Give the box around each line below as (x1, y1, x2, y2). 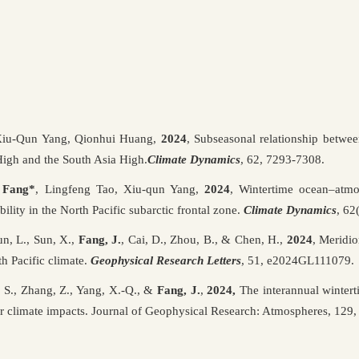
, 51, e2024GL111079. (241, 253, 354, 267)
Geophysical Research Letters (91, 253, 241, 267)
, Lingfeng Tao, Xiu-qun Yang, (35, 182, 204, 196)
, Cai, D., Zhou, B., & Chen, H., (121, 232, 287, 246)
